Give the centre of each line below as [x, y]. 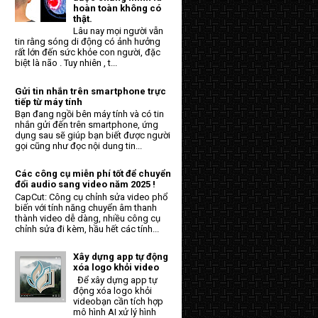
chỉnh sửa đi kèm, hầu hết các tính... [87, 229]
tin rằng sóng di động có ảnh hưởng [88, 42]
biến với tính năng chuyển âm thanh [86, 208]
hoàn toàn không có [117, 8]
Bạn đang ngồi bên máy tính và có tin [89, 114]
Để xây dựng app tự [116, 280]
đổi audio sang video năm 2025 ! [85, 185]
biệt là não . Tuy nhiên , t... [66, 63]
